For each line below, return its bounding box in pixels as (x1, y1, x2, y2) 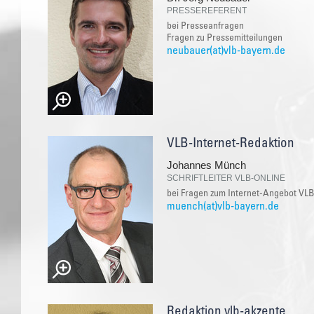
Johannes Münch (167, 158, 246, 171)
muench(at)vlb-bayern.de (167, 200, 279, 212)
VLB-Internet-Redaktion (167, 137, 294, 151)
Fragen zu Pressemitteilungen (167, 33, 282, 43)
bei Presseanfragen (167, 21, 244, 32)
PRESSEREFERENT (167, 5, 247, 15)
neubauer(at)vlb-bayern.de (167, 45, 285, 57)
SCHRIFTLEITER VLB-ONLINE (167, 172, 285, 183)
